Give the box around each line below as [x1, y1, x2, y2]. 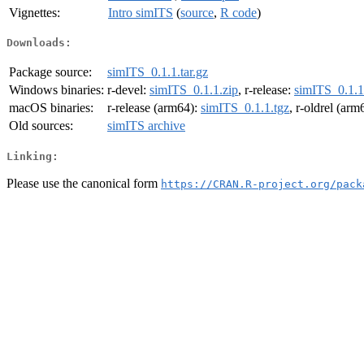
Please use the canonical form [6, 175, 161, 190]
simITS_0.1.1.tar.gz [107, 65, 208, 80]
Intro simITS [108, 5, 173, 19]
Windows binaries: [9, 83, 104, 97]
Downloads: [6, 37, 71, 50]
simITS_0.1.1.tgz [201, 101, 289, 115]
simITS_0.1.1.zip [149, 83, 238, 97]
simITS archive [107, 119, 185, 133]
